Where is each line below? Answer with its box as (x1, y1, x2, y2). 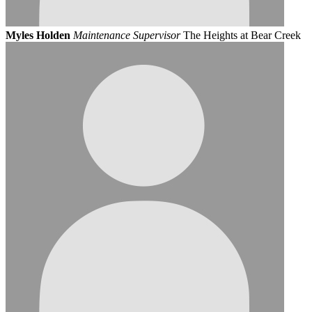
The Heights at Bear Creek (183, 29, 301, 41)
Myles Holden (6, 29, 70, 41)
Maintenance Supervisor (73, 29, 180, 41)
